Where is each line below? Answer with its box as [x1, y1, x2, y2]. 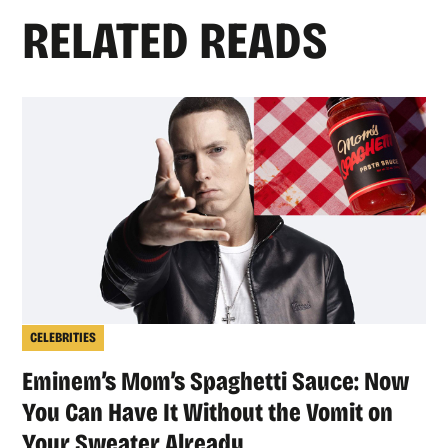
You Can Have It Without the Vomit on [22, 397, 394, 429]
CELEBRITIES [30, 329, 97, 347]
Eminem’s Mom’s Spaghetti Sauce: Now [22, 366, 410, 398]
